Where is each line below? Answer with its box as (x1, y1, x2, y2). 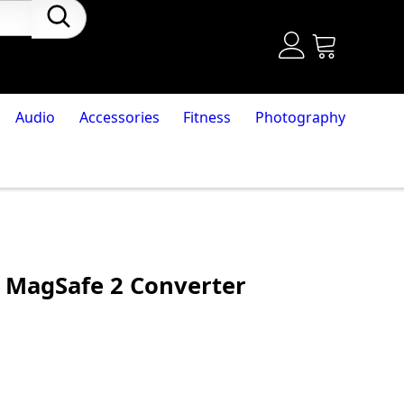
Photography (255, 107, 346, 127)
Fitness (183, 107, 232, 127)
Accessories (78, 107, 160, 127)
